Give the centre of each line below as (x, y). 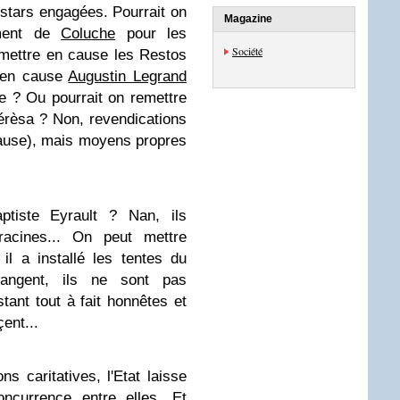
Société (247, 51)
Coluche (88, 33)
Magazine (248, 19)
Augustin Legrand (128, 76)
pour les (151, 33)
